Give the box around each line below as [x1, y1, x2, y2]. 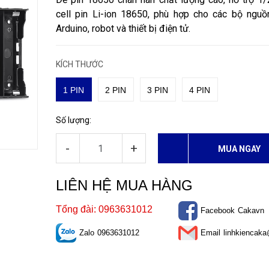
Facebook [200, 206, 235, 215]
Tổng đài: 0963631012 [55, 204, 153, 214]
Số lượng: [55, 115, 91, 125]
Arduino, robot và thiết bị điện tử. [55, 23, 190, 34]
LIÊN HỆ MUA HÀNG [55, 177, 193, 193]
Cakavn [237, 206, 264, 215]
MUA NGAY [218, 144, 261, 154]
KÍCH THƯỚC [55, 59, 103, 69]
